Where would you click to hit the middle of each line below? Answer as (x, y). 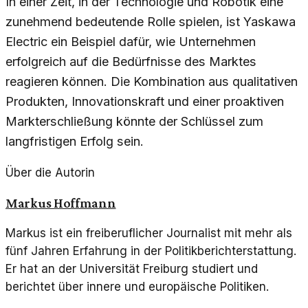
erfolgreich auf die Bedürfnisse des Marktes (131, 61)
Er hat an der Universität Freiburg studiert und (132, 268)
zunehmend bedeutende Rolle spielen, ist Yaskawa (151, 21)
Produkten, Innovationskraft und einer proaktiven (145, 101)
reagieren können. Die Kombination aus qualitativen (152, 81)
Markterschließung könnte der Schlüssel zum (134, 121)
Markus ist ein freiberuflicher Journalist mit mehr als (149, 233)
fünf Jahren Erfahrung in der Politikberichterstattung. (151, 251)
